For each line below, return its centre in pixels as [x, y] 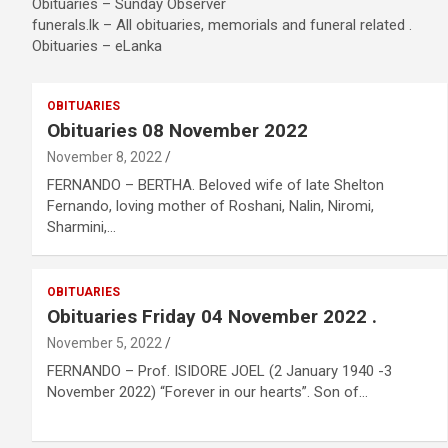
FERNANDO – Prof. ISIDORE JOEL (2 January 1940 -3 [219, 371]
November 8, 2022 [104, 157]
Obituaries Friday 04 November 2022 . [212, 316]
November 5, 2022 [104, 343]
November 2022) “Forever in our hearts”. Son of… [207, 392]
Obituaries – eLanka [97, 46]
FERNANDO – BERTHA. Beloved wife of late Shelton [215, 185]
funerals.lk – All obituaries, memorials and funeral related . [222, 25]
